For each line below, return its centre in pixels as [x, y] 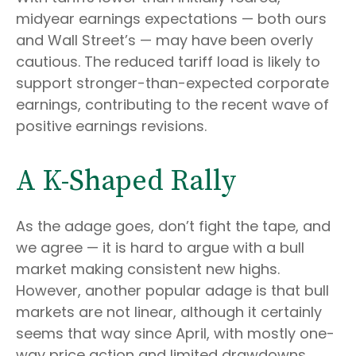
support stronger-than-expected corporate [172, 83]
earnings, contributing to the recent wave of [172, 105]
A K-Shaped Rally [126, 182]
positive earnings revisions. [111, 126]
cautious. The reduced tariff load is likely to [168, 62]
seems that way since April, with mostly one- [175, 334]
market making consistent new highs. [148, 269]
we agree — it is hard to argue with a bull [160, 248]
